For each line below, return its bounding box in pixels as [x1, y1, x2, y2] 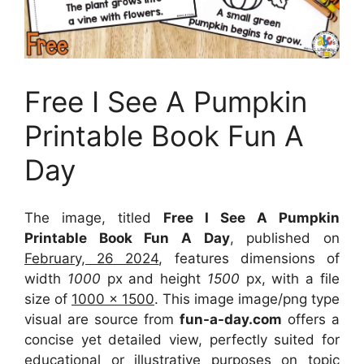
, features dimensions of [158, 249, 340, 266]
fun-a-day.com [180, 310, 282, 327]
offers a [282, 310, 340, 327]
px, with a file [245, 270, 340, 287]
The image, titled [24, 209, 163, 226]
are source [67, 310, 144, 327]
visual [24, 310, 67, 327]
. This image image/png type [154, 290, 340, 307]
